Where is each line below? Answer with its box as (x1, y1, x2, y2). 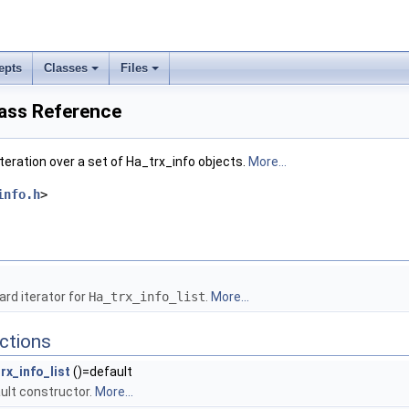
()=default (70, 364, 132, 379)
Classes (44, 61, 88, 75)
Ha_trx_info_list (89, 289, 205, 304)
